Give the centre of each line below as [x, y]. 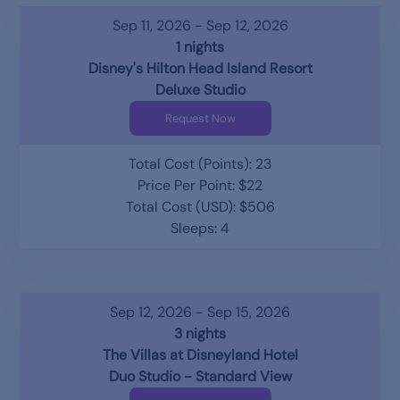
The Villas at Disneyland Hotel [200, 354]
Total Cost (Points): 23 [200, 163]
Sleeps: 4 [200, 228]
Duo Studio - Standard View [200, 376]
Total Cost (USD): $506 [200, 206]
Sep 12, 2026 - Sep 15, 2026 [200, 312]
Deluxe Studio [200, 89]
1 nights [200, 46]
